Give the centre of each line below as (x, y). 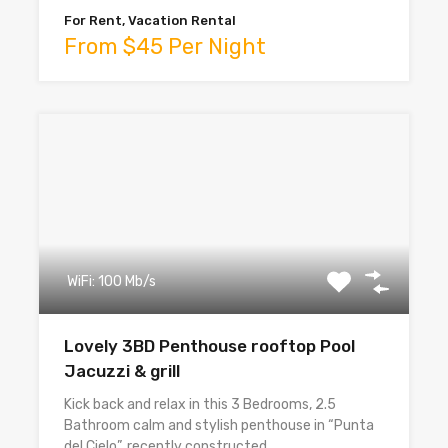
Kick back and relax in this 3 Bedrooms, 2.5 (200, 404)
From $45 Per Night (165, 46)
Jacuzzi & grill (122, 370)
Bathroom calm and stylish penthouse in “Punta (219, 425)
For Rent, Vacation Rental (150, 20)
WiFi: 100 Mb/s (111, 281)
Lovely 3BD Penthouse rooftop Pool (209, 345)
